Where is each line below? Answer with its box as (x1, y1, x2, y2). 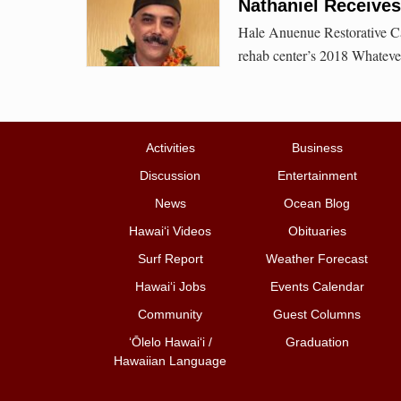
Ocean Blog (284, 196, 350, 211)
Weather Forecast (266, 252, 368, 267)
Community (138, 307, 202, 322)
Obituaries (287, 224, 346, 239)
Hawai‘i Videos (129, 224, 211, 239)
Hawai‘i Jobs (134, 279, 206, 294)
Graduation (285, 335, 349, 350)
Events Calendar (269, 279, 364, 294)
